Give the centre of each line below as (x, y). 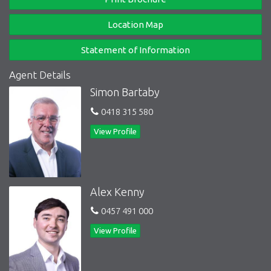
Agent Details (40, 74)
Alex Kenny (118, 191)
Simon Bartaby (125, 92)
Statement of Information (135, 50)
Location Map (135, 24)
